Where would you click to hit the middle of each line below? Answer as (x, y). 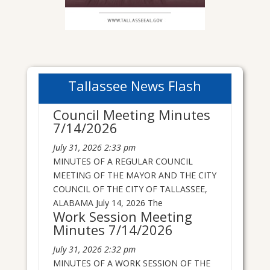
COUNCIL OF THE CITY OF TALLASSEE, (130, 189)
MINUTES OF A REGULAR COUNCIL (123, 162)
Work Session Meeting (122, 217)
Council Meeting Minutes (131, 115)
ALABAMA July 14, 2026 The (108, 203)
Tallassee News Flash (135, 86)
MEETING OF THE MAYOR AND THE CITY (134, 175)
